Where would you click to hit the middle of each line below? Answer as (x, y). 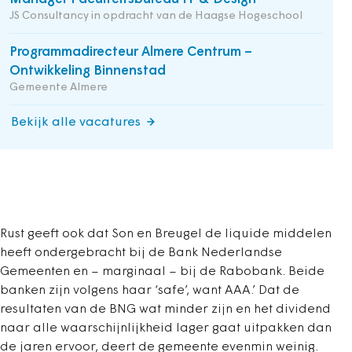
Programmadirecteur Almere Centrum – (131, 52)
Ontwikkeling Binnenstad (88, 71)
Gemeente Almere (59, 88)
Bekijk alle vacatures (76, 123)
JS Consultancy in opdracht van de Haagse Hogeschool (156, 16)
